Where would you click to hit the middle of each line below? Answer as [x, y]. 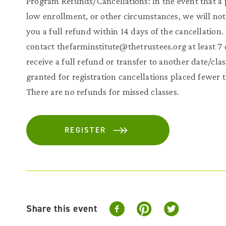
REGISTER [85, 130]
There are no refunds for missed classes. [103, 92]
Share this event [62, 209]
